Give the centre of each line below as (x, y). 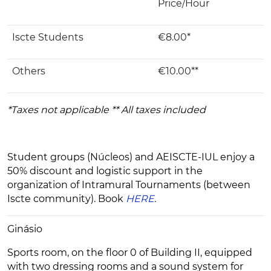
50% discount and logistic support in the (105, 171)
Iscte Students (48, 38)
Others (29, 71)
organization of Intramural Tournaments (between (129, 185)
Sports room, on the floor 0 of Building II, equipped (130, 253)
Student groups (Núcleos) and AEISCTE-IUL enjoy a (131, 157)
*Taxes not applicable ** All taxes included (106, 110)
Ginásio (25, 229)
